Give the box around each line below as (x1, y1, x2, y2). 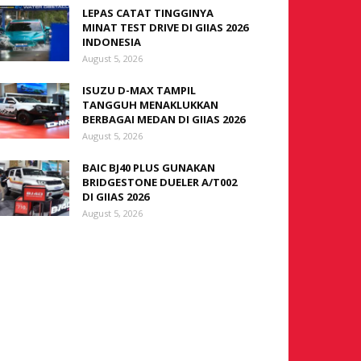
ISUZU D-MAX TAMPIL (82, 83, 196, 98)
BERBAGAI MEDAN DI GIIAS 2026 (82, 112, 245, 127)
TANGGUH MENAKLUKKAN (82, 98, 218, 112)
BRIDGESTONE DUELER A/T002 (82, 175, 237, 189)
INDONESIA (82, 35, 141, 49)
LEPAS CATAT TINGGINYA (82, 6, 214, 20)
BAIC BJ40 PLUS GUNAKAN (82, 160, 215, 175)
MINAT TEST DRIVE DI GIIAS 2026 (82, 20, 248, 35)
